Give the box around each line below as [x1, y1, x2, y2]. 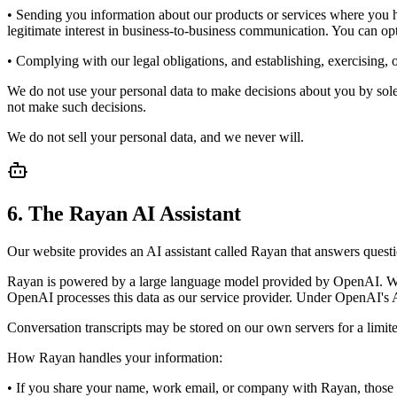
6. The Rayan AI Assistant [7, 201, 241, 225]
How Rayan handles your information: [7, 349, 222, 365]
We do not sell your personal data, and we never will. [7, 128, 304, 144]
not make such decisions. [7, 98, 146, 114]
